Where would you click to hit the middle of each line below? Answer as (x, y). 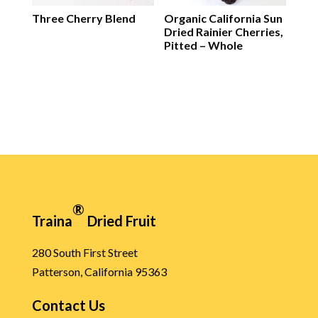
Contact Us (68, 306)
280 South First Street (84, 253)
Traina (52, 221)
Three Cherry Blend (83, 18)
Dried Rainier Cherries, (224, 32)
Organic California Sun (224, 18)
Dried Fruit (120, 221)
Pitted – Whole (204, 45)
